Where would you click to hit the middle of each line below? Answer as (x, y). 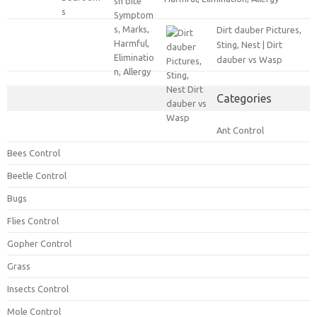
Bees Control (34, 153)
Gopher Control (39, 244)
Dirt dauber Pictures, (259, 30)
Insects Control (38, 289)
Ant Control (240, 131)
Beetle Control (37, 176)
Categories (244, 99)
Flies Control (33, 221)
